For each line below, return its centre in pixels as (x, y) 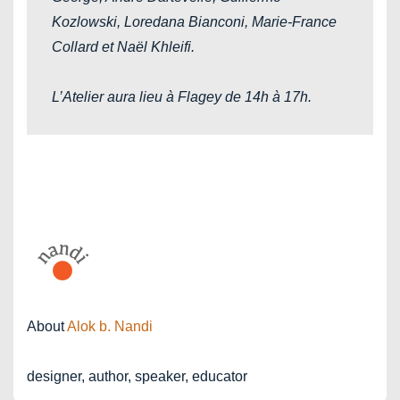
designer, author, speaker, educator (137, 376)
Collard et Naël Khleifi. (123, 47)
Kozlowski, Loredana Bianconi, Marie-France (194, 22)
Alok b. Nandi (110, 326)
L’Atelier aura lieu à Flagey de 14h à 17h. (182, 97)
